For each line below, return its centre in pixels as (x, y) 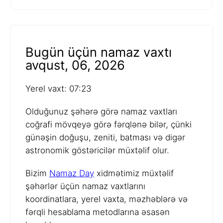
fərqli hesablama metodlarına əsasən (98, 212)
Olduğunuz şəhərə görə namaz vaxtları (101, 112)
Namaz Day (72, 173)
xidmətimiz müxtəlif (134, 173)
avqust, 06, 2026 (75, 65)
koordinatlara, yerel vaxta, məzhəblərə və (107, 199)
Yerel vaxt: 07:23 (58, 89)
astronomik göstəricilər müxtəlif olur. (97, 151)
